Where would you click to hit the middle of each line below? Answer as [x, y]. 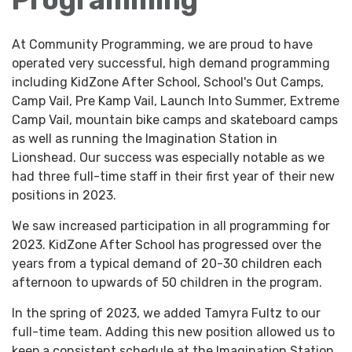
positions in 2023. [66, 195]
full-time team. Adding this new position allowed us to [173, 332]
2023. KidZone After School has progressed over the [167, 244]
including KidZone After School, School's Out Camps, [168, 82]
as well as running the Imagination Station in [145, 138]
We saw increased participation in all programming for [171, 225]
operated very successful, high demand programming [171, 63]
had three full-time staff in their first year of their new [173, 176]
